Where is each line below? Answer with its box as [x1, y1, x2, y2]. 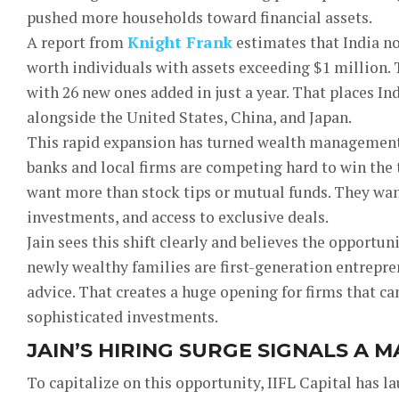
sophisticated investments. [27, 306, 218, 327]
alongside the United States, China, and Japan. [27, 107, 352, 127]
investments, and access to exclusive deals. [27, 207, 329, 227]
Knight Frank [127, 32, 232, 53]
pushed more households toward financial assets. [27, 7, 372, 28]
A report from [27, 32, 127, 53]
